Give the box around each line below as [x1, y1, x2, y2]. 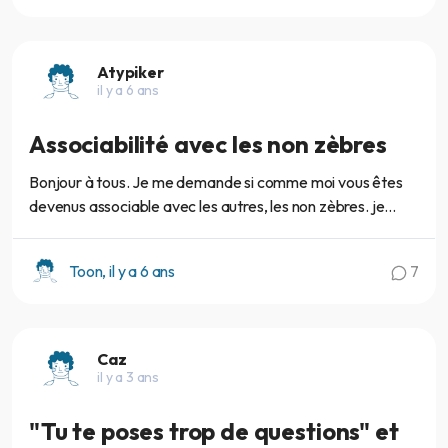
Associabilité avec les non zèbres [29, 129, 387, 160]
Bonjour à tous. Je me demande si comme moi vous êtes [29, 172, 403, 193]
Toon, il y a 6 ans [69, 261, 176, 282]
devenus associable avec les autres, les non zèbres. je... [29, 196, 396, 217]
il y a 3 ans [97, 368, 160, 387]
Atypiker [97, 61, 164, 82]
